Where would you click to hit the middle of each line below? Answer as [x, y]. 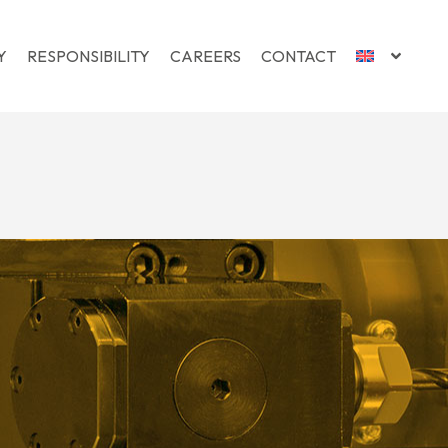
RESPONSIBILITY [88, 56]
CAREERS [205, 56]
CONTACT [298, 56]
